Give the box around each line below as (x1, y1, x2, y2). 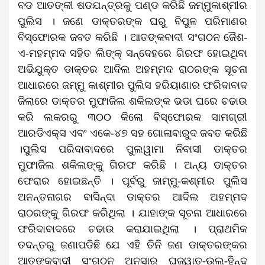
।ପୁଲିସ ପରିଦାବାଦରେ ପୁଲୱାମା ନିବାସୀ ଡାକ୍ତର (18, 143, 247, 155)
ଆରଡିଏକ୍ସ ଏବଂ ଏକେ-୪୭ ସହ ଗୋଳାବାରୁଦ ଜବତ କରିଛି (18, 127, 247, 139)
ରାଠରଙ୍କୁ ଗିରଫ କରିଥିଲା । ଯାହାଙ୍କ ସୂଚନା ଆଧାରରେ (18, 206, 247, 219)
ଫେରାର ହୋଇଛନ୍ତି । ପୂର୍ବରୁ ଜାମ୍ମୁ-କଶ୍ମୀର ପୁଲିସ (18, 174, 247, 187)
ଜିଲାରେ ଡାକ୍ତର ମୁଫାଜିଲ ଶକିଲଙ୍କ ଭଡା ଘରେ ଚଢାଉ (18, 95, 247, 107)
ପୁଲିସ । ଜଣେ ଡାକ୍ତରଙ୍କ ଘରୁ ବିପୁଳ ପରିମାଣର (18, 15, 247, 27)
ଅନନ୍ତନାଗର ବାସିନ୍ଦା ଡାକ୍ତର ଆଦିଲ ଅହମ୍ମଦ (18, 190, 247, 203)
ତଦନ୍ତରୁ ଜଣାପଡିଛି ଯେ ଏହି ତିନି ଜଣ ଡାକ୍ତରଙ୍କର (18, 238, 247, 251)
